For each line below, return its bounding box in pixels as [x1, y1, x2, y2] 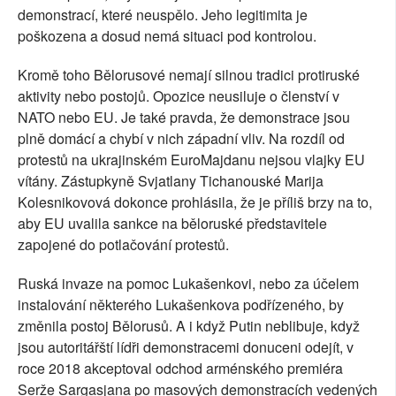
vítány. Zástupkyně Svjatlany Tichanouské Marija [18, 171, 324, 192]
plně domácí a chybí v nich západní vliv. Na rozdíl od [18, 128, 345, 149]
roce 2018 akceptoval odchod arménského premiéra [18, 358, 343, 379]
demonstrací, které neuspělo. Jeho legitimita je [18, 4, 308, 26]
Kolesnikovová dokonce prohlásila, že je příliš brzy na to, [18, 192, 372, 213]
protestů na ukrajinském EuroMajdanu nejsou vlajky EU [18, 149, 365, 171]
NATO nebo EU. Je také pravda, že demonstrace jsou [18, 107, 350, 128]
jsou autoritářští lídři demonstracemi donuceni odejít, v [18, 337, 354, 358]
